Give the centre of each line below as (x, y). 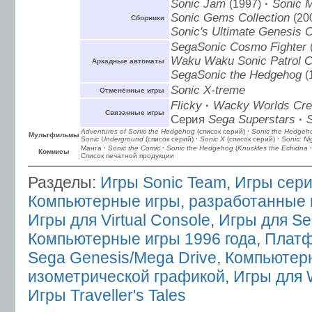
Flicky (186, 105)
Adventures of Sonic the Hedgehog (138, 131)
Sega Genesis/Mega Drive (122, 258)
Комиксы (54, 151)
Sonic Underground (112, 139)
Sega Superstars (252, 119)
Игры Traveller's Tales (107, 295)
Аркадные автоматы (128, 61)
